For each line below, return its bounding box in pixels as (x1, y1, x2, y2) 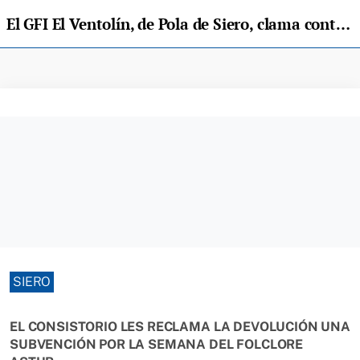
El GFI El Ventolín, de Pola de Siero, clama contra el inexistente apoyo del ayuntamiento (335, 14, 350, 34)
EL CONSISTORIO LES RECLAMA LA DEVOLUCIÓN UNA (10, 319, 350, 334)
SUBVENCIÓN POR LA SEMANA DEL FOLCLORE (10, 337, 304, 352)
